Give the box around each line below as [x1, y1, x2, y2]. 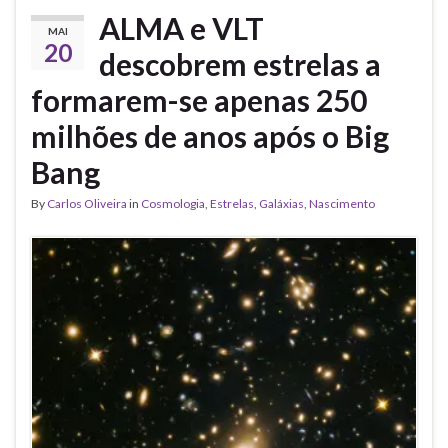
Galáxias [259, 196, 304, 212]
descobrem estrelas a [99, 46, 381, 83]
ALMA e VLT [99, 10, 264, 47]
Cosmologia [141, 196, 205, 212]
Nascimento [309, 196, 375, 212]
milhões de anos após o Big [31, 118, 389, 155]
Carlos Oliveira [47, 196, 127, 212]
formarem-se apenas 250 [31, 82, 367, 119]
